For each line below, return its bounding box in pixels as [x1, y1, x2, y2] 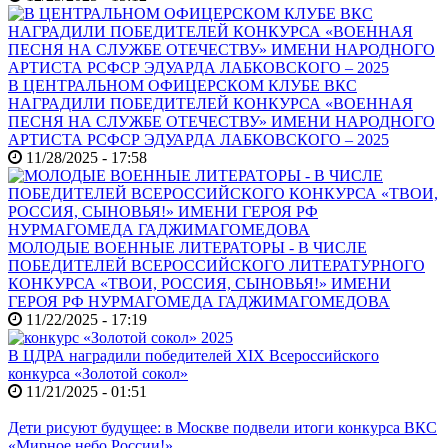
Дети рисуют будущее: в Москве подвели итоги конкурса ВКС [8, 419, 437, 437]
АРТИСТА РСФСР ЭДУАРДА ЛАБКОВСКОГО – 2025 [8, 131, 389, 149]
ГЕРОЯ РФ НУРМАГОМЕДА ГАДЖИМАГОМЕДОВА [8, 293, 390, 311]
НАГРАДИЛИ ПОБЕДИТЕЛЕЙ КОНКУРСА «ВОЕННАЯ [8, 95, 413, 113]
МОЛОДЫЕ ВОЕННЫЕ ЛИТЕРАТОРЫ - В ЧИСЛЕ [8, 239, 367, 257]
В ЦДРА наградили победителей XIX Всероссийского [8, 347, 379, 365]
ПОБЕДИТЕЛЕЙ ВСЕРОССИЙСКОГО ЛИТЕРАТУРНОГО [8, 257, 425, 275]
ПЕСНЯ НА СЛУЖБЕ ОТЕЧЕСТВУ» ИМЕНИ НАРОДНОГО [8, 113, 435, 131]
